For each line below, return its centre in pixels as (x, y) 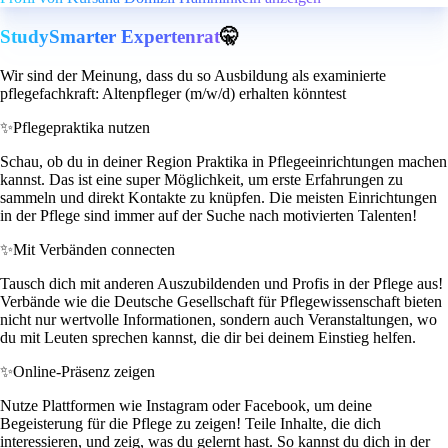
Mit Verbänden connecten (94, 249)
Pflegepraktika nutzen (81, 127)
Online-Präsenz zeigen (84, 371)
